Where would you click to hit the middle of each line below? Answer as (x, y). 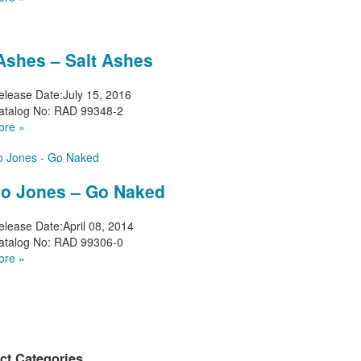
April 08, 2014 (99, 225)
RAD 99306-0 (87, 241)
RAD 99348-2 (87, 110)
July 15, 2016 (98, 94)
